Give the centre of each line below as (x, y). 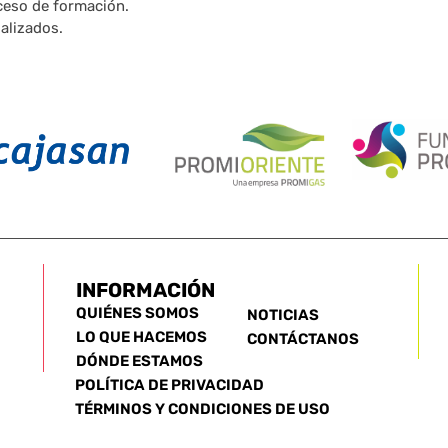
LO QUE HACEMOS (141, 337)
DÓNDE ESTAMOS (139, 361)
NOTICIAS (283, 315)
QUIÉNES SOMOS (137, 313)
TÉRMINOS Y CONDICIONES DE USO (202, 409)
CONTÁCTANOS (303, 339)
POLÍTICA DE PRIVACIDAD (169, 385)
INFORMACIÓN (145, 290)
